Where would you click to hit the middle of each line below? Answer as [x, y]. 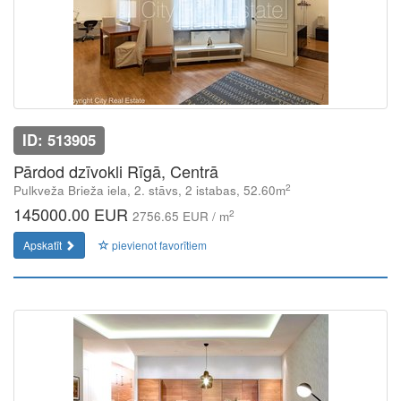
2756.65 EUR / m [181, 216]
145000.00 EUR [73, 214]
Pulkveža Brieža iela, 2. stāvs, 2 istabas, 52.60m [149, 190]
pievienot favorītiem [158, 245]
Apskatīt [44, 245]
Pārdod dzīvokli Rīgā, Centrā [116, 171]
